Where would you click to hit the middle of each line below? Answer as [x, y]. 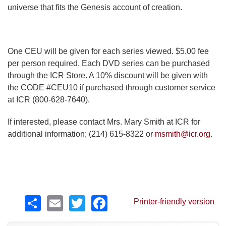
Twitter [109, 198]
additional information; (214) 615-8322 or [81, 134]
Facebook [143, 198]
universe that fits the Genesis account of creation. [95, 7]
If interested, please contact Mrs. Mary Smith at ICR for [104, 122]
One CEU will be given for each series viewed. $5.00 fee [108, 51]
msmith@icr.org [183, 134]
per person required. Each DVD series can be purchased [109, 63]
